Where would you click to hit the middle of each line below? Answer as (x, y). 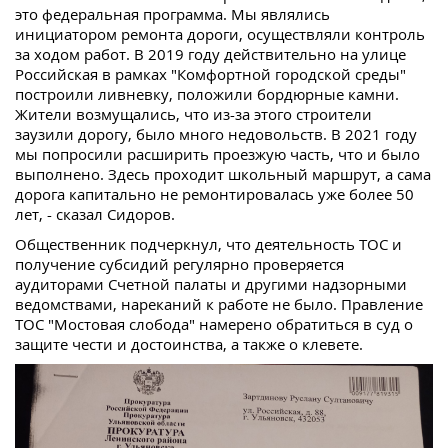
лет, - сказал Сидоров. (95, 214)
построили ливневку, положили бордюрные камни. (207, 94)
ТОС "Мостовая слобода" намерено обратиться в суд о (214, 324)
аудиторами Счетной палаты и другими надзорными (211, 284)
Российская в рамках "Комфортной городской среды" (210, 74)
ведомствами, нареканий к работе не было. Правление (219, 304)
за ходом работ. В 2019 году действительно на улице (210, 54)
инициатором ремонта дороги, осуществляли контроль (220, 34)
